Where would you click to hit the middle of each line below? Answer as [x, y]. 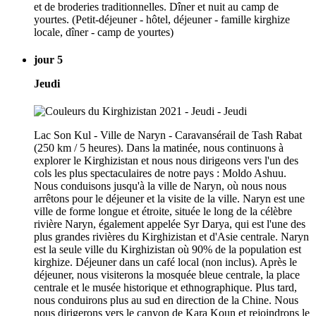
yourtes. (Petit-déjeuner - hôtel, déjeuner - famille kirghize [162, 19]
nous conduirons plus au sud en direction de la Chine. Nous [166, 300]
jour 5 [48, 59]
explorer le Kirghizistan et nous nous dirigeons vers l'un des [166, 161]
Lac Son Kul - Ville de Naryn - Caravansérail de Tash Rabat [168, 135]
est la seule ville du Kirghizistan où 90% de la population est [168, 250]
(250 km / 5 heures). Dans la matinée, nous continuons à [159, 148]
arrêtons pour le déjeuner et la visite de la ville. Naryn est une [169, 199]
